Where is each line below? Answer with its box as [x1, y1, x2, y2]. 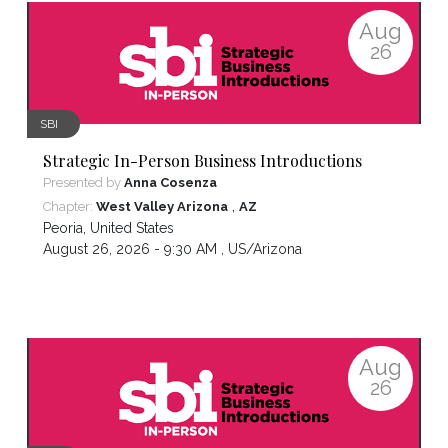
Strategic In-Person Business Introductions [43, 150, 362, 172]
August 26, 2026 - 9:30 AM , [43, 241, 228, 258]
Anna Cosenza [124, 175, 217, 191]
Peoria [43, 220, 83, 237]
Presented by [43, 175, 124, 191]
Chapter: [43, 199, 96, 215]
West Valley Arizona [96, 199, 228, 215]
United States [90, 220, 174, 237]
